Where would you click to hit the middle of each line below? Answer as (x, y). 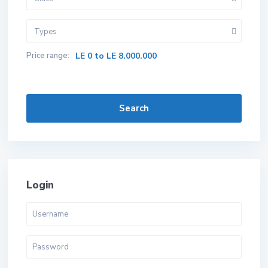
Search (134, 108)
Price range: (48, 56)
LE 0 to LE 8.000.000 (116, 56)
